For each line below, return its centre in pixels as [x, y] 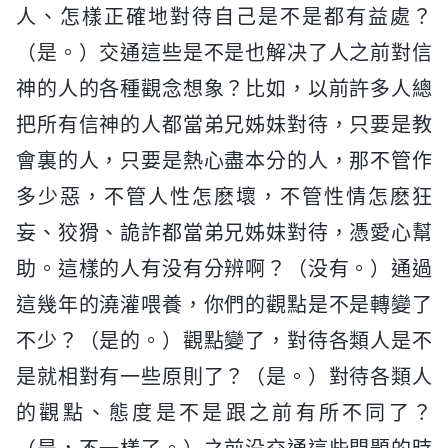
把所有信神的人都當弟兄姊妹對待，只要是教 [224, 124]
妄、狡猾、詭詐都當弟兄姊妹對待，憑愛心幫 [224, 232]
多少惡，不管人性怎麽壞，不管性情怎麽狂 [224, 196]
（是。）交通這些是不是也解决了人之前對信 [224, 52]
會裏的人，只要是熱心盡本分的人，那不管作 [224, 160]
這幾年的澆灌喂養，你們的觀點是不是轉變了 [224, 304]
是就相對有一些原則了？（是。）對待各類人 [224, 376]
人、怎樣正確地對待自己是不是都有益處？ [224, 16]
